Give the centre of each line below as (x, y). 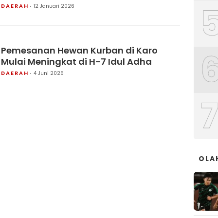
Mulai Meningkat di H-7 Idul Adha (76, 61)
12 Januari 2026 (54, 6)
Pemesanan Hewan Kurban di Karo (79, 50)
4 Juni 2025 (49, 73)
